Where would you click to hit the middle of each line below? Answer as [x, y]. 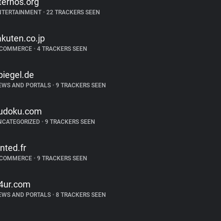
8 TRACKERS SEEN [80, 195]
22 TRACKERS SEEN [72, 12]
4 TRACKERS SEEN [61, 49]
